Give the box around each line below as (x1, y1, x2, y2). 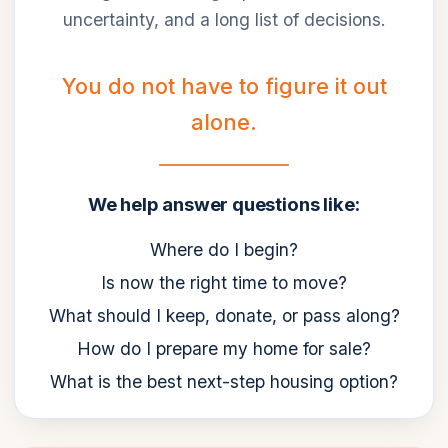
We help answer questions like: (87, 193, 361, 216)
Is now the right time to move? (101, 272, 347, 294)
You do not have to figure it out (61, 73, 387, 100)
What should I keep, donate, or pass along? (48, 305, 400, 327)
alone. (191, 109, 257, 136)
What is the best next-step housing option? (50, 371, 398, 393)
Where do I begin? (150, 239, 298, 261)
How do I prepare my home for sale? (77, 338, 371, 360)
